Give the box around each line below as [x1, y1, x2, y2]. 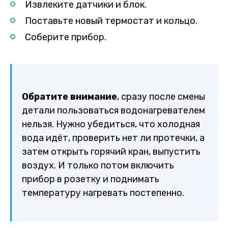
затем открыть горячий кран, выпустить [22, 146, 201, 158]
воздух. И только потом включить [22, 160, 174, 172]
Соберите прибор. [24, 31, 106, 43]
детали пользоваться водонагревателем [22, 105, 205, 117]
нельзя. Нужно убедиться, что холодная [22, 119, 200, 130]
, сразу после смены [117, 91, 205, 103]
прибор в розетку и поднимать [22, 174, 159, 185]
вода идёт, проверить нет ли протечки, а [22, 132, 205, 144]
